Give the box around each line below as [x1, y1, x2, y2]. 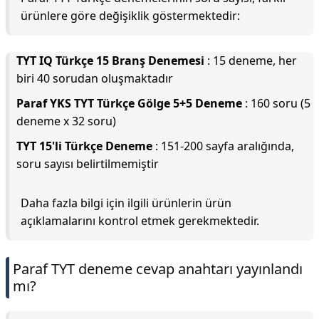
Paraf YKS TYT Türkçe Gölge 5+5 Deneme [16, 95, 242, 111]
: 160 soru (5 [242, 95, 310, 111]
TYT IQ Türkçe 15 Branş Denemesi [16, 53, 204, 68]
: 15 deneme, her [204, 53, 297, 68]
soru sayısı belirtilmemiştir [16, 156, 159, 172]
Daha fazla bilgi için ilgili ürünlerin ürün [21, 195, 231, 211]
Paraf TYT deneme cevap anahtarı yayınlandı [13, 259, 303, 278]
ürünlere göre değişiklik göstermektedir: [21, 8, 240, 23]
